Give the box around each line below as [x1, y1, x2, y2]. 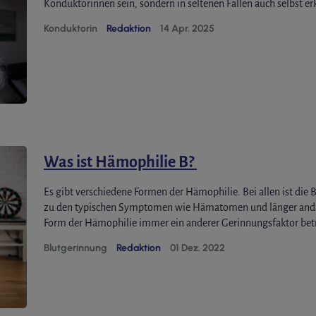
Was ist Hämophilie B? [44, 154, 197, 171]
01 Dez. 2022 [170, 242, 225, 255]
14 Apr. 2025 [160, 22, 214, 35]
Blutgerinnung [44, 242, 107, 255]
